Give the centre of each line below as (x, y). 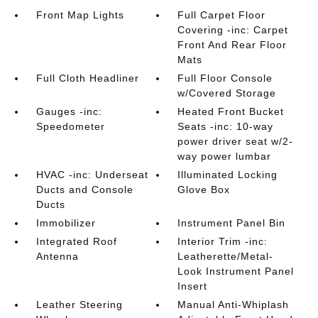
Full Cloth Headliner (87, 78)
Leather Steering (79, 305)
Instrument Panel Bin (232, 223)
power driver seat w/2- (236, 141)
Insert (193, 286)
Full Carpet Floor (222, 15)
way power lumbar (225, 156)
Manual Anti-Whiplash (234, 305)
